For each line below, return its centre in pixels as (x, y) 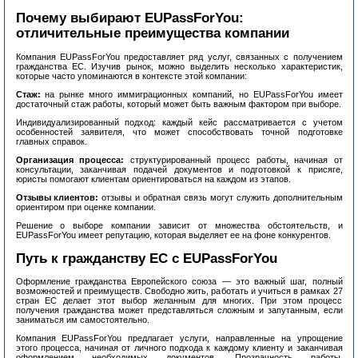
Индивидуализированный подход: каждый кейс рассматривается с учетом (179, 122)
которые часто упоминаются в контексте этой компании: (131, 76)
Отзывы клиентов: (57, 197)
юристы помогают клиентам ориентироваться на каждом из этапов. (153, 179)
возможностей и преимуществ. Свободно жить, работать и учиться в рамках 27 (179, 291)
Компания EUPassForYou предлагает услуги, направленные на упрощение (179, 338)
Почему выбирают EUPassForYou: (129, 18)
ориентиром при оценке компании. (86, 207)
